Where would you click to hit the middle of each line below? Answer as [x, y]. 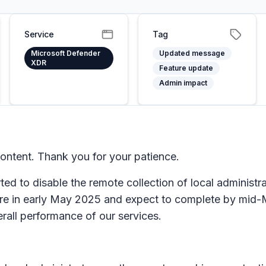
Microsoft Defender [66, 53]
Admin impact [183, 83]
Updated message [192, 53]
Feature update [186, 68]
